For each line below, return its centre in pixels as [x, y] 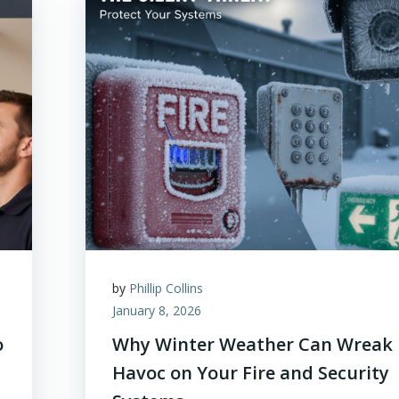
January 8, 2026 [157, 310]
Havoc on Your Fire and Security [251, 373]
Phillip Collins [167, 288]
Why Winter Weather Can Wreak [253, 344]
